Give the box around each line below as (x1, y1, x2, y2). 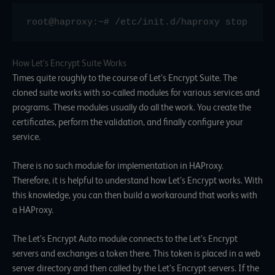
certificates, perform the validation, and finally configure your (12, 117, 243, 127)
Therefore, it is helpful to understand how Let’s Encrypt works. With (12, 175, 263, 185)
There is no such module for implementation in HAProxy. (12, 160, 223, 171)
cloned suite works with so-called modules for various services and (12, 87, 260, 98)
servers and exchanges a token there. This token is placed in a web (12, 249, 260, 259)
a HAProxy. (12, 204, 53, 215)
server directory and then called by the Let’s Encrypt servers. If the (12, 263, 259, 274)
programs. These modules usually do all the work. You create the (12, 102, 251, 112)
